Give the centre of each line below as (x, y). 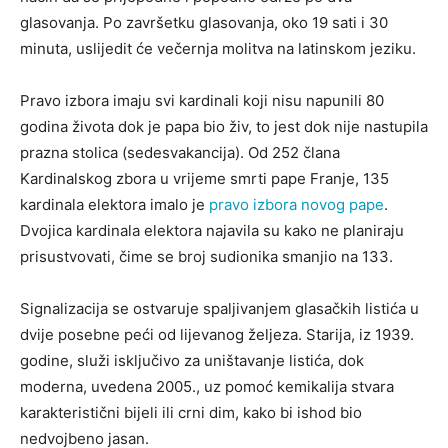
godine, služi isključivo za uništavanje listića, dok (192, 361)
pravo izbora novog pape (296, 205)
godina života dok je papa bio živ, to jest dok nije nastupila (224, 127)
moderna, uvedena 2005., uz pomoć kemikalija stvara (207, 387)
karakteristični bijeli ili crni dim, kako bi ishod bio (191, 413)
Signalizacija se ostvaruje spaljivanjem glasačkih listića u (219, 309)
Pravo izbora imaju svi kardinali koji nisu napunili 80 (202, 101)
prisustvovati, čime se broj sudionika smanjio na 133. (206, 257)
